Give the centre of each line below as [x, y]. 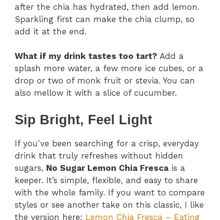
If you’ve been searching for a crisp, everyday [107, 143]
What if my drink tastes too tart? [86, 56]
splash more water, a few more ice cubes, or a [109, 69]
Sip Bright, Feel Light [83, 120]
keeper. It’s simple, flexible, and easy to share [106, 180]
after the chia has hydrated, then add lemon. [107, 7]
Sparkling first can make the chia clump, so [105, 19]
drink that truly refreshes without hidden [99, 155]
